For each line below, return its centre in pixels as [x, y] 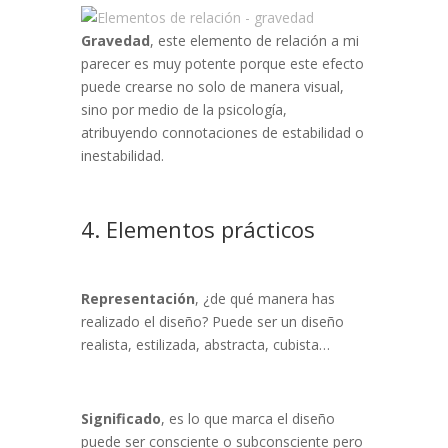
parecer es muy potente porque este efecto [222, 64]
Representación [137, 299]
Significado [120, 419]
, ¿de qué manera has [264, 299]
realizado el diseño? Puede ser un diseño [212, 322]
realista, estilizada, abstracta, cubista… [205, 345]
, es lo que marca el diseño [247, 419]
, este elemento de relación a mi [254, 41]
